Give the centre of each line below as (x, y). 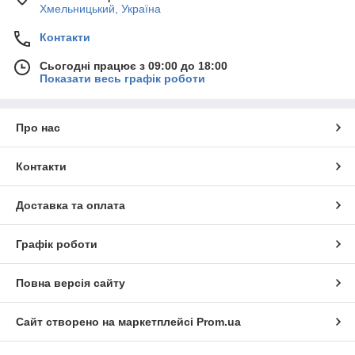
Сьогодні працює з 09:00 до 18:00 (134, 66)
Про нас (38, 128)
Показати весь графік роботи (122, 79)
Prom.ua (219, 322)
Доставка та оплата (71, 206)
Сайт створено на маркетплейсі (106, 322)
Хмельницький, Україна (100, 9)
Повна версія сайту (71, 283)
